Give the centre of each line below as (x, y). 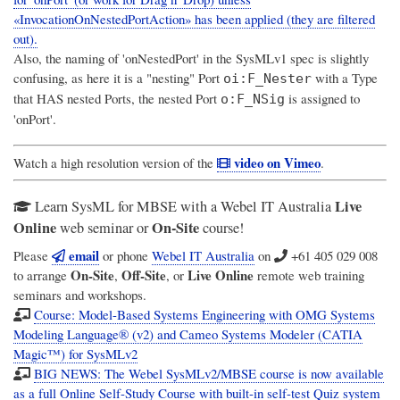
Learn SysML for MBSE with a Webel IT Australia (183, 206)
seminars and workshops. (80, 295)
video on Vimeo (275, 163)
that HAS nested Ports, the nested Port (117, 98)
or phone (125, 256)
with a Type (345, 77)
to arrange (42, 275)
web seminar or (104, 227)
